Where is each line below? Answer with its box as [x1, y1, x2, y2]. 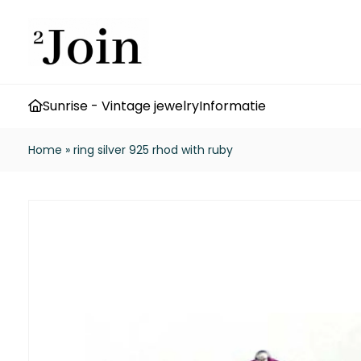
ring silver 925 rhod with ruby [73, 142, 233, 158]
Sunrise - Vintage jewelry [43, 97, 199, 115]
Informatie [199, 97, 266, 115]
